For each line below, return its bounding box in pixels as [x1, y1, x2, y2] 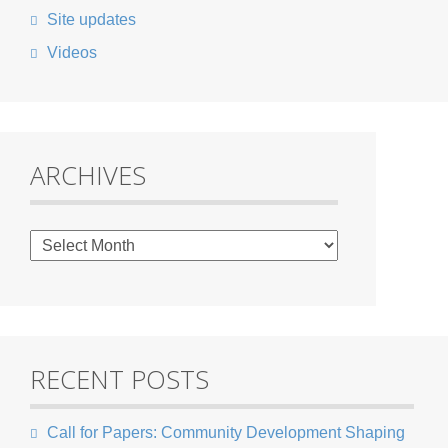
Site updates [43, 11, 137, 28]
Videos [43, 44, 98, 61]
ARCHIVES [30, 158, 147, 193]
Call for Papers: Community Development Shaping [43, 424, 406, 441]
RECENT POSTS [30, 362, 210, 397]
